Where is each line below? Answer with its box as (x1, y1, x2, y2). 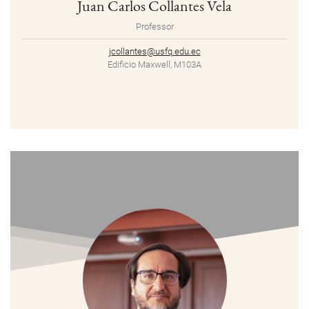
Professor (135, 21, 174, 32)
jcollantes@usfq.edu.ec (108, 46, 201, 57)
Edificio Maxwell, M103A (108, 59, 201, 70)
